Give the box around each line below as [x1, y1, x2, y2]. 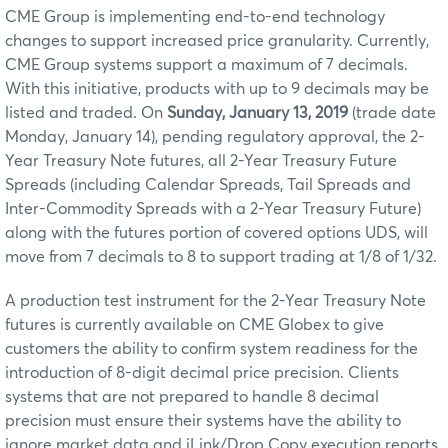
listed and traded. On [5, 104, 167, 121]
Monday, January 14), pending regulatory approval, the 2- [5, 128, 425, 145]
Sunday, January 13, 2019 [167, 104, 352, 121]
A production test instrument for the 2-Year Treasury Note [5, 292, 426, 309]
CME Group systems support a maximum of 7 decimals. [5, 56, 408, 73]
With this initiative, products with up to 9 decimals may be [5, 80, 429, 97]
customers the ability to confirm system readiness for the [5, 340, 418, 357]
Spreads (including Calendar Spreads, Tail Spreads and [5, 176, 411, 193]
